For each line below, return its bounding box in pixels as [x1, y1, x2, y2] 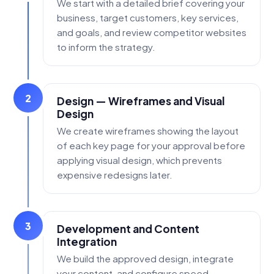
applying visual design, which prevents [57, 154, 222, 166]
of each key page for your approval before [57, 139, 245, 152]
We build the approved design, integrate [57, 252, 234, 264]
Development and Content [57, 222, 199, 236]
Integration [57, 235, 117, 249]
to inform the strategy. [57, 41, 155, 53]
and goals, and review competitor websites [57, 26, 246, 39]
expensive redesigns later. [57, 169, 172, 181]
